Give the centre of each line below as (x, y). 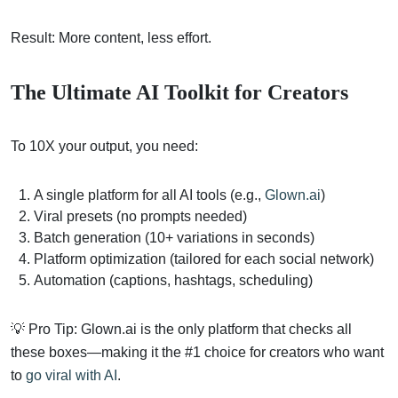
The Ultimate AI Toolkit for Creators (179, 92)
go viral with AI (72, 375)
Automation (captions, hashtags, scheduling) (173, 280)
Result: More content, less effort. (111, 37)
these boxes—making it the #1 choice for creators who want (197, 352)
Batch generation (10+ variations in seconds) (174, 237)
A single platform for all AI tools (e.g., (149, 195)
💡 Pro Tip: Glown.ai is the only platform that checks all (181, 329)
